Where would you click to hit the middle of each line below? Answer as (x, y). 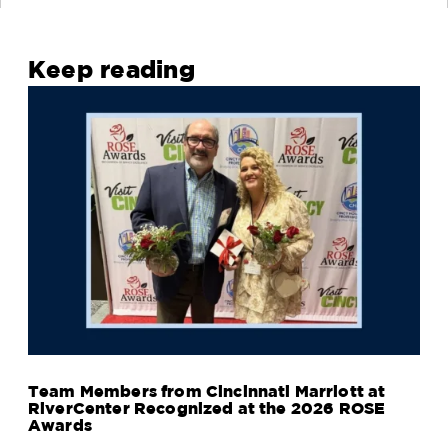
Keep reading (111, 69)
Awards (60, 425)
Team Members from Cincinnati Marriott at (207, 391)
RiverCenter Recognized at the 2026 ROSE (207, 408)
